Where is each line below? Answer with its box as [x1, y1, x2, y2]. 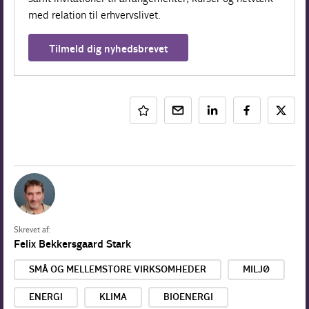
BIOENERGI [163, 292, 213, 303]
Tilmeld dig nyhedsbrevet [49, 43, 168, 56]
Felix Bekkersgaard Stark [14, 238, 131, 251]
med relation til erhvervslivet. [28, 8, 161, 22]
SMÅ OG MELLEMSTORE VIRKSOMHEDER [29, 264, 206, 276]
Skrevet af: [14, 226, 50, 236]
